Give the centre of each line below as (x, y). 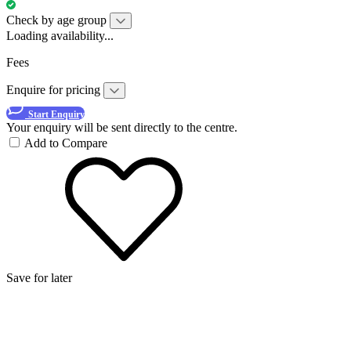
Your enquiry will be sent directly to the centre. (122, 127)
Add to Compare (66, 143)
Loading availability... (60, 35)
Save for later (39, 277)
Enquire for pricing (55, 89)
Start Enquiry (56, 114)
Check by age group (56, 20)
